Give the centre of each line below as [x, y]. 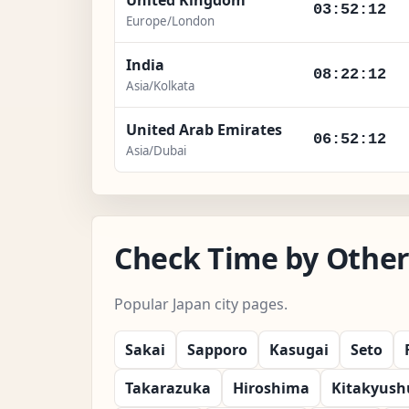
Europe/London [170, 21]
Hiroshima [271, 388]
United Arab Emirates [204, 129]
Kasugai [299, 349]
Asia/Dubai [156, 150]
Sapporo [217, 349]
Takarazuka [168, 388]
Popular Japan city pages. [201, 304]
